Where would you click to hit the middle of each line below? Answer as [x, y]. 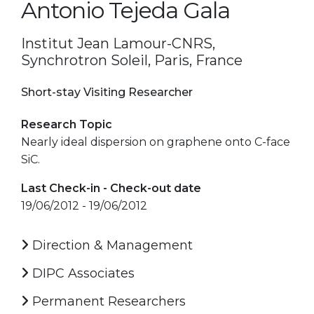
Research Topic [67, 124]
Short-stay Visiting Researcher [107, 92]
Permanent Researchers [107, 301]
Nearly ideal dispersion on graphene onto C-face [156, 142]
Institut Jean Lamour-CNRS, [118, 43]
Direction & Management [111, 245]
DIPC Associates [82, 273]
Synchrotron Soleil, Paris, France [132, 60]
